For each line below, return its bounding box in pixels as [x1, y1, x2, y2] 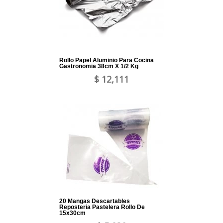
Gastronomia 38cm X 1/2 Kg [59, 63, 138, 70]
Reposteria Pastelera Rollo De [59, 204, 145, 211]
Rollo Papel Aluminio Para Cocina [59, 57, 154, 64]
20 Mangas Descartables [59, 198, 130, 205]
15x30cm [59, 210, 86, 217]
